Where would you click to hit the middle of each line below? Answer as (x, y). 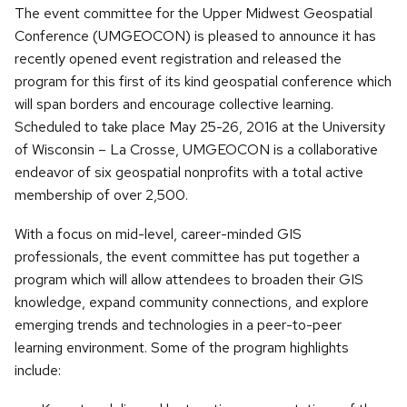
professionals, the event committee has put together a (187, 257)
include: (38, 371)
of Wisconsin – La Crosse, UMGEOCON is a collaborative (196, 150)
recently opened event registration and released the (178, 59)
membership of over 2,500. (101, 195)
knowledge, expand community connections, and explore (192, 303)
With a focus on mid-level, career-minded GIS (158, 234)
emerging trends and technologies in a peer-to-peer (178, 325)
